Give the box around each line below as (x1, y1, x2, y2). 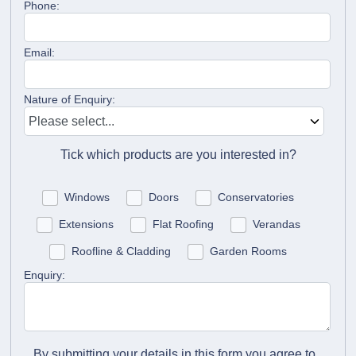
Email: (24, 45, 56, 59)
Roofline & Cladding (72, 245, 171, 258)
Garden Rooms (210, 245, 287, 258)
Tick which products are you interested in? (60, 147, 296, 161)
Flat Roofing (152, 218, 214, 231)
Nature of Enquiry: (24, 92, 116, 106)
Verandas (252, 218, 300, 231)
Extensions (58, 218, 114, 231)
